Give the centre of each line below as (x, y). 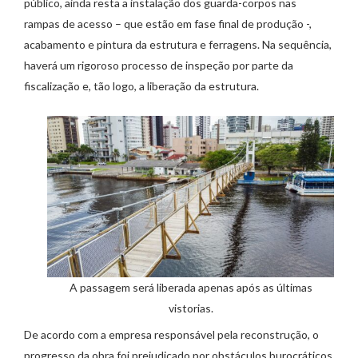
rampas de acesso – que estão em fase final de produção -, (168, 24)
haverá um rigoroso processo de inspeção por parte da (159, 66)
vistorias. (191, 308)
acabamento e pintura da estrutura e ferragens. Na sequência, (178, 45)
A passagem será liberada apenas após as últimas (191, 288)
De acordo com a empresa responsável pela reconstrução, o (171, 335)
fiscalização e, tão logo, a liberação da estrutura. (141, 86)
